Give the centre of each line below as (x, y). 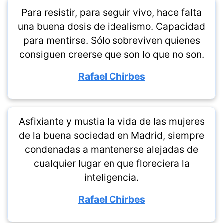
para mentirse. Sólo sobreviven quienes (111, 40)
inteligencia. (111, 177)
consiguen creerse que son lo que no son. (111, 54)
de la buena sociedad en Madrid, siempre (111, 135)
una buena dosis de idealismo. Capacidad (111, 26)
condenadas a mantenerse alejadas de (111, 149)
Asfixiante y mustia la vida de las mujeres (111, 121)
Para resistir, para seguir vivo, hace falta (111, 12)
